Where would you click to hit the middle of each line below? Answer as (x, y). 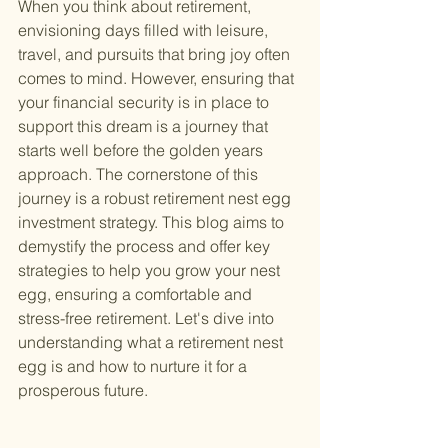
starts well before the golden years (142, 150)
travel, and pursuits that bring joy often (156, 54)
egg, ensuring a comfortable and (137, 294)
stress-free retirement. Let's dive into (148, 318)
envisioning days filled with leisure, (145, 30)
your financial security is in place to (145, 102)
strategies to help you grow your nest (151, 270)
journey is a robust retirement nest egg (156, 198)
